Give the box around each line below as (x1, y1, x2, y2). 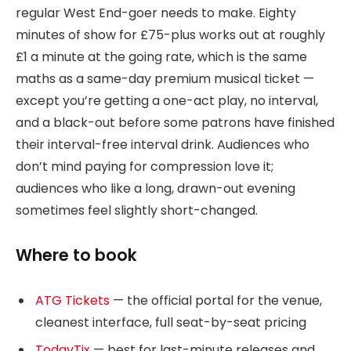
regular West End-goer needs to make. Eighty (16, 3, 296, 22)
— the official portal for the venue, (110, 291, 322, 309)
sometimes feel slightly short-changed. (16, 201, 258, 219)
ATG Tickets (35, 291, 110, 309)
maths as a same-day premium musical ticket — (16, 69, 314, 88)
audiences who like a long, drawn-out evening (16, 179, 295, 197)
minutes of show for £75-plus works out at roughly (16, 25, 325, 44)
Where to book (16, 243, 137, 266)
